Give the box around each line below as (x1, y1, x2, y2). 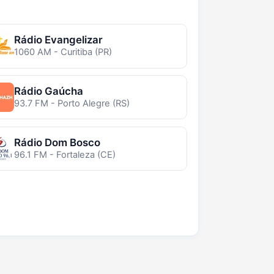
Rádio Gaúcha (13, 85, 83, 98)
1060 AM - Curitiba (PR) (13, 46, 112, 58)
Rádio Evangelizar (13, 34, 103, 46)
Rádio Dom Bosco (13, 136, 100, 149)
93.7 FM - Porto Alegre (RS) (13, 98, 130, 109)
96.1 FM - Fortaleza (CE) (13, 149, 116, 160)
